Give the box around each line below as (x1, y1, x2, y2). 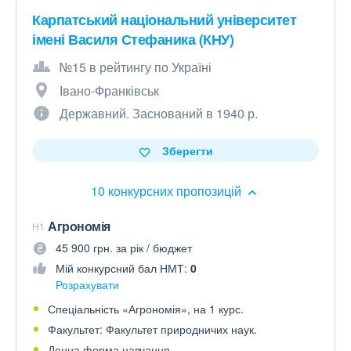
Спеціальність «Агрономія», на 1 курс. (48, 301, 244, 317)
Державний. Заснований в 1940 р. (60, 104, 258, 123)
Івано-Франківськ (60, 81, 159, 100)
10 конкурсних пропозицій (91, 182, 244, 201)
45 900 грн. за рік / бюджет (56, 240, 192, 256)
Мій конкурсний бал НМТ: (56, 260, 190, 277)
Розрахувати (56, 277, 119, 293)
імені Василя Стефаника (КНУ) (32, 29, 233, 50)
